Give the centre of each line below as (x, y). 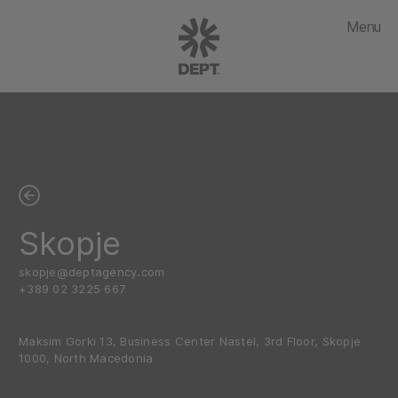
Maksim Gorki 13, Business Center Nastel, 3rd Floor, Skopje (190, 341)
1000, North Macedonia (86, 358)
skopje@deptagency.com (92, 272)
